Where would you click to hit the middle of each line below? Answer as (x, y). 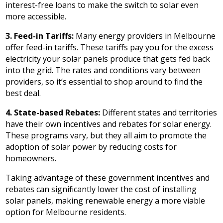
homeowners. (31, 159)
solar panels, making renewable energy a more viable (106, 201)
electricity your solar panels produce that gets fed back (108, 59)
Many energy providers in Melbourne (146, 36)
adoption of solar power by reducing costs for (91, 147)
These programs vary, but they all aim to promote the (106, 136)
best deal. (23, 93)
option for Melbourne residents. (66, 212)
